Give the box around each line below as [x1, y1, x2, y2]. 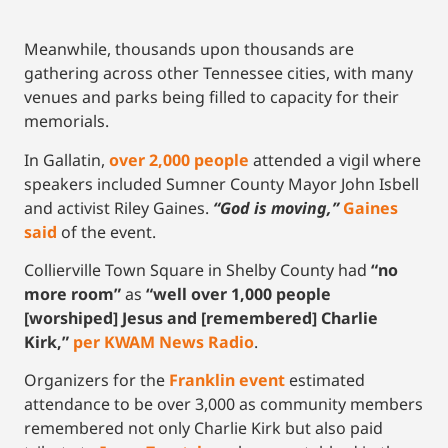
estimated [285, 369, 365, 392]
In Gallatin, [24, 148, 109, 171]
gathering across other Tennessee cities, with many [24, 62, 413, 85]
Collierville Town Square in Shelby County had [24, 258, 371, 281]
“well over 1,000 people [146, 282, 331, 305]
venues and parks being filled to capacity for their [24, 86, 399, 109]
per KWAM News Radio [73, 330, 254, 353]
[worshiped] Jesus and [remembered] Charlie [24, 306, 378, 329]
